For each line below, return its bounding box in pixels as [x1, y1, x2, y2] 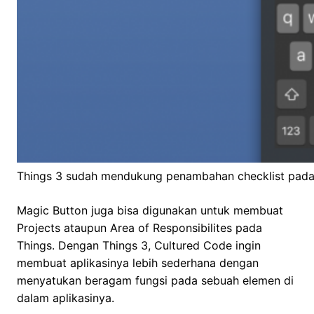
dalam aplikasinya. [17, 291, 114, 306]
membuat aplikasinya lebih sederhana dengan [17, 256, 259, 271]
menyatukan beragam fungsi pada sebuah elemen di [17, 273, 294, 288]
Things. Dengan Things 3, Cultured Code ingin [17, 238, 261, 253]
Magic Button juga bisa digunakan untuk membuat [17, 203, 283, 218]
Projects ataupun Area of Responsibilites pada [17, 221, 262, 235]
